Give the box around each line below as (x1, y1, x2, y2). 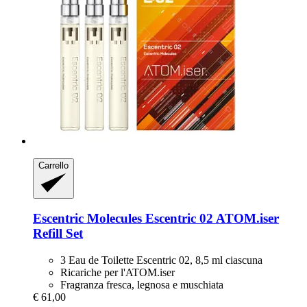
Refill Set (33, 226, 83, 241)
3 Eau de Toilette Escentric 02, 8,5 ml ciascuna (60, 254, 262, 267)
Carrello (38, 160, 69, 171)
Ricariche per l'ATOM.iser (60, 267, 175, 279)
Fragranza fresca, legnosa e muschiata (60, 279, 223, 291)
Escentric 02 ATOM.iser (142, 211, 279, 226)
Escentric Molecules (33, 211, 142, 226)
